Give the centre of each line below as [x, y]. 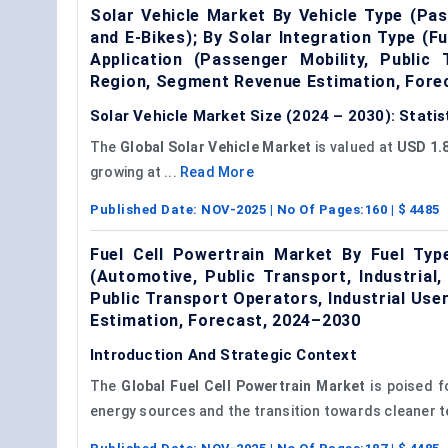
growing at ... [135, 171]
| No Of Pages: [315, 209]
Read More [217, 171]
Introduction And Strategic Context [223, 354]
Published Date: [145, 209]
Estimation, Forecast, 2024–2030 [225, 320]
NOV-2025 [233, 209]
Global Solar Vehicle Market [216, 146]
